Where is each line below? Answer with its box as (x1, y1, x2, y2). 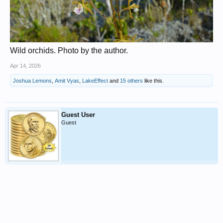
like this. (143, 77, 164, 84)
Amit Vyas (55, 77, 79, 84)
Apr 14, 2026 (10, 62, 41, 69)
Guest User (61, 111, 95, 118)
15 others (120, 77, 143, 84)
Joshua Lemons (13, 77, 52, 84)
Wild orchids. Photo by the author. (10, 46, 128, 55)
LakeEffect (82, 77, 108, 84)
